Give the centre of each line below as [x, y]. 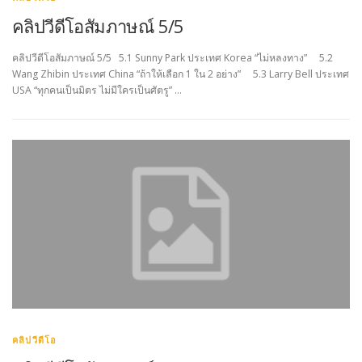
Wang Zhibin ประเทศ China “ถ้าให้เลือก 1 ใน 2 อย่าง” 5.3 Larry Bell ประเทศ [181, 74]
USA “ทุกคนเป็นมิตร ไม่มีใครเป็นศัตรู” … [97, 90]
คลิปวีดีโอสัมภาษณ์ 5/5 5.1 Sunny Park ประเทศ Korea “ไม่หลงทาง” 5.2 [173, 58]
